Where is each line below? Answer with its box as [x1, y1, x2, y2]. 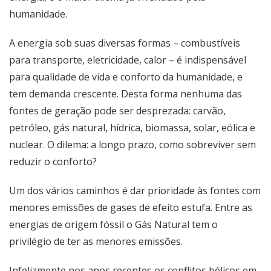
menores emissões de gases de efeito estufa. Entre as [9, 201, 252, 214]
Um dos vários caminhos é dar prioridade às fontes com [9, 184, 261, 197]
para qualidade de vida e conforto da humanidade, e [9, 70, 243, 83]
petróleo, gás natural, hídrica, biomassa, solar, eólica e [9, 121, 255, 134]
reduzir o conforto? [9, 155, 97, 168]
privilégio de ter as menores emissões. [9, 235, 185, 248]
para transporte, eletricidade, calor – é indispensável [9, 53, 246, 67]
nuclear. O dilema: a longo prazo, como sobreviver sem [9, 138, 256, 151]
